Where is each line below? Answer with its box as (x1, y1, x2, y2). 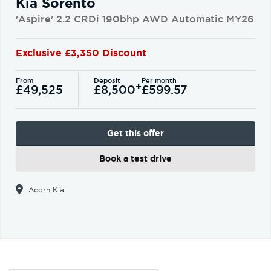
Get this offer (107, 128, 164, 139)
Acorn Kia (26, 185, 64, 194)
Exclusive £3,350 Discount (16, 47, 146, 59)
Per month (142, 76, 177, 85)
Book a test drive (99, 153, 172, 164)
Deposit (94, 76, 120, 85)
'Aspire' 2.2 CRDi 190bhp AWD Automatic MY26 (16, 13, 254, 25)
